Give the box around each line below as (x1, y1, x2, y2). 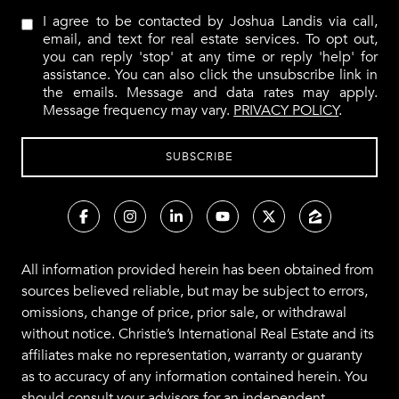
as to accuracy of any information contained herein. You (21, 368, 368, 387)
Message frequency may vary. (43, 101, 234, 119)
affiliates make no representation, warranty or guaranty (21, 346, 362, 365)
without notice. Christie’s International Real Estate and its (21, 325, 374, 344)
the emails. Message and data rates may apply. (43, 83, 378, 102)
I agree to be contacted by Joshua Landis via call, (43, 12, 378, 30)
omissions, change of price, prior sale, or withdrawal (21, 304, 346, 322)
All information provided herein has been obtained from (21, 261, 374, 280)
